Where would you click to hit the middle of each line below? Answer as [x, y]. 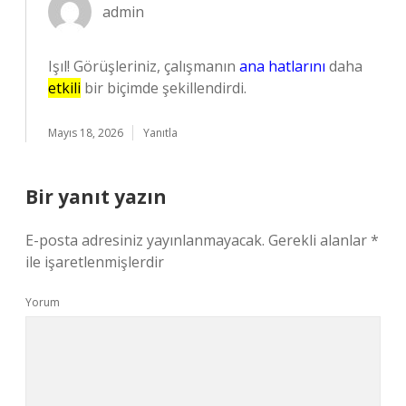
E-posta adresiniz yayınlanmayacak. [145, 240]
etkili [64, 88]
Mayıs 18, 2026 [86, 133]
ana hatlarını [282, 66]
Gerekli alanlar [319, 240]
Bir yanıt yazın [96, 197]
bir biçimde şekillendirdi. [164, 88]
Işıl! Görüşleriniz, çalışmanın [144, 66]
